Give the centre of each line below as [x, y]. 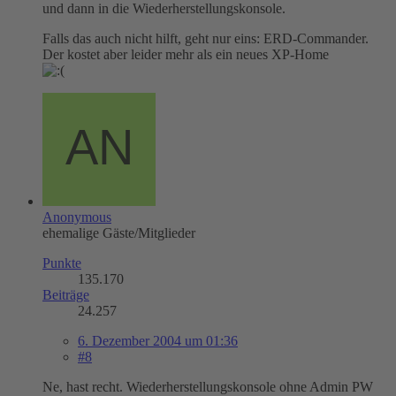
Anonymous [77, 217]
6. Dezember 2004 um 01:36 [158, 340]
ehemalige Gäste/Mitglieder [119, 232]
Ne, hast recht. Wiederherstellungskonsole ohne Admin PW [208, 386]
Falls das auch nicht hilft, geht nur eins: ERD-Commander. [206, 38]
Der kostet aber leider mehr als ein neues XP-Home [186, 54]
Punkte [62, 263]
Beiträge [66, 294]
